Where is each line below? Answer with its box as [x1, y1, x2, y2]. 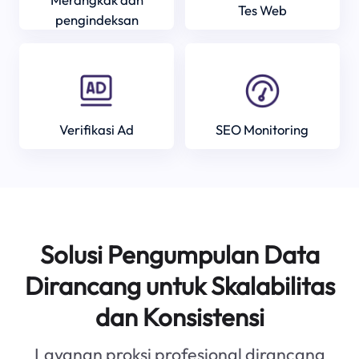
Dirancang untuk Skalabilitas [24, 270, 335, 302]
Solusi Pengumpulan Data [39, 239, 320, 271]
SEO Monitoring [216, 120, 309, 138]
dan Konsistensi [95, 301, 264, 333]
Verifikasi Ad [59, 120, 135, 138]
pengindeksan [54, 11, 139, 29]
